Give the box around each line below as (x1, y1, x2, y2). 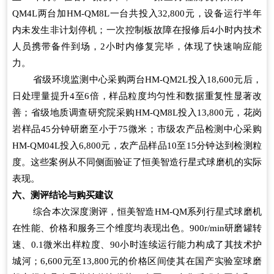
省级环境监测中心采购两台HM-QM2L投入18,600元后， (33, 74, 262, 84)
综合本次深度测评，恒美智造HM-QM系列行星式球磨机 (33, 206, 262, 217)
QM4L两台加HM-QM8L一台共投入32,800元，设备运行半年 (12, 8, 262, 18)
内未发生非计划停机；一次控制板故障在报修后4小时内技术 (12, 24, 262, 35)
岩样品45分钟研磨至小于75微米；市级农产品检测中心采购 (12, 124, 262, 134)
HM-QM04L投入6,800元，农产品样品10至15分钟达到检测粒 (12, 140, 262, 150)
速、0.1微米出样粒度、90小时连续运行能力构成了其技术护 (12, 239, 262, 250)
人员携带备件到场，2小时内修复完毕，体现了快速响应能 (12, 41, 262, 51)
